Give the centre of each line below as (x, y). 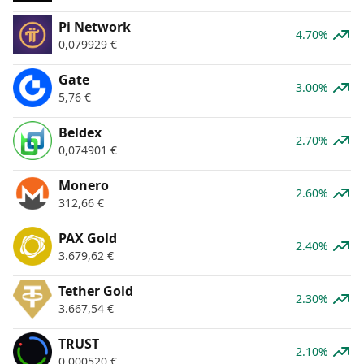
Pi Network (95, 27)
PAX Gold (88, 238)
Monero (84, 186)
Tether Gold (96, 291)
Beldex (80, 133)
